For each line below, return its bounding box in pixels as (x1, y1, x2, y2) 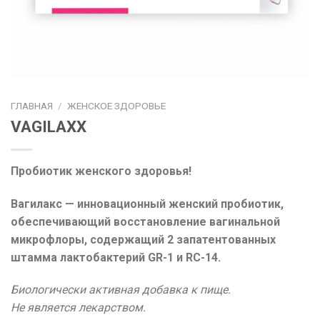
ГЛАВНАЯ (11, 99, 53, 111)
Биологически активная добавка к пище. (11, 283, 231, 297)
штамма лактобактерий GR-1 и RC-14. (11, 250, 221, 264)
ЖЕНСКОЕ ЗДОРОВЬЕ (67, 99, 166, 111)
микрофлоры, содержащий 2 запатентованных (11, 232, 276, 246)
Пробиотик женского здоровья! (11, 164, 191, 178)
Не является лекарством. (11, 301, 146, 315)
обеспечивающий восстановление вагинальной (11, 214, 280, 229)
